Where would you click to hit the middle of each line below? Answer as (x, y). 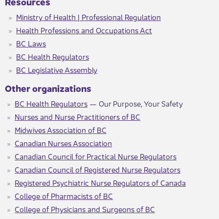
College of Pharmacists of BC (64, 195)
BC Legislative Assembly (57, 69)
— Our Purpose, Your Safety (135, 103)
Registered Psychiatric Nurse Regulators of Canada (100, 182)
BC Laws (31, 43)
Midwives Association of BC (61, 129)
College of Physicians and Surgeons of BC (85, 208)
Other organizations (48, 88)
